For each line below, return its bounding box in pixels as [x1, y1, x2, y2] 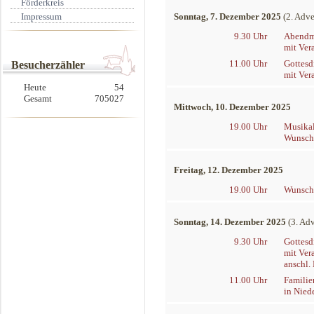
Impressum [21, 11, 62, 22]
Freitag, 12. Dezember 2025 [174, 165, 283, 175]
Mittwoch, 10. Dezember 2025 [174, 102, 291, 112]
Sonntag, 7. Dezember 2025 [174, 11, 281, 22]
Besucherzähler [11, 59, 85, 71]
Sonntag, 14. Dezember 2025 [174, 217, 286, 227]
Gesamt [24, 93, 52, 104]
